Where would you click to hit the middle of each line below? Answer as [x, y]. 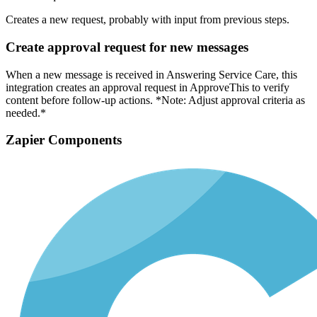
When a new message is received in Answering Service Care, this [151, 74]
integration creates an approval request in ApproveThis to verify [148, 87]
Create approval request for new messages [127, 47]
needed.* [26, 113]
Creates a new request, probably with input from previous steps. [148, 20]
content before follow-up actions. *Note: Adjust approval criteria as [155, 100]
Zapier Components [64, 140]
